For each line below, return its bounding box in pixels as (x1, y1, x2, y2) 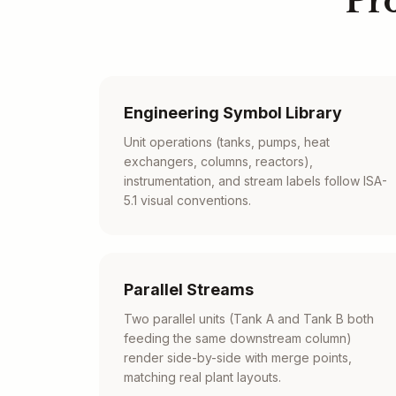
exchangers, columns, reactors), (124, 154, 313, 169)
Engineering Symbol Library (124, 103, 342, 122)
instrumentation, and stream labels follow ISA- (124, 173, 387, 188)
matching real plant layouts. (124, 369, 281, 385)
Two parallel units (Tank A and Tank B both (124, 311, 374, 326)
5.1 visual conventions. (124, 193, 251, 208)
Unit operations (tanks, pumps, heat (124, 134, 330, 149)
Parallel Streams (124, 280, 254, 299)
